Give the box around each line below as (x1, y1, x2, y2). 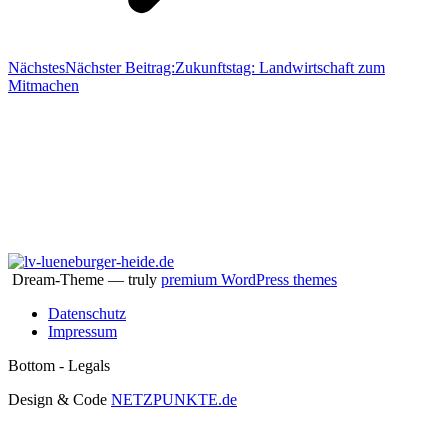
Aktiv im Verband (8, 95, 121, 113)
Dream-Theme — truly (8, 271, 161, 289)
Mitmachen (8, 77, 79, 95)
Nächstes (8, 59, 65, 77)
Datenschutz (48, 305, 126, 323)
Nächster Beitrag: (65, 59, 175, 77)
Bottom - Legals (8, 357, 110, 375)
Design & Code (8, 391, 111, 409)
